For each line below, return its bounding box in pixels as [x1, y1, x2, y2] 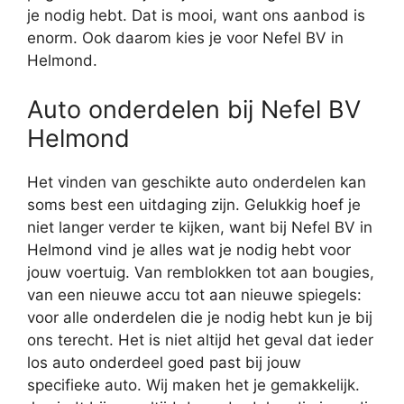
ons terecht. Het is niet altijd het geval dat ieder [27, 330, 373, 349]
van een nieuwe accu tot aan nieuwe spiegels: [27, 285, 362, 304]
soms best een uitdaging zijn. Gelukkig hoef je [27, 195, 361, 214]
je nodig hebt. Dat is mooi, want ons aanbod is [27, 6, 365, 25]
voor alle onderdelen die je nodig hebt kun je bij [27, 308, 372, 326]
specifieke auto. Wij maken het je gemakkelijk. [27, 375, 360, 394]
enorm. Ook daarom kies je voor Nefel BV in [27, 29, 344, 48]
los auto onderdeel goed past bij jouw [27, 353, 301, 372]
